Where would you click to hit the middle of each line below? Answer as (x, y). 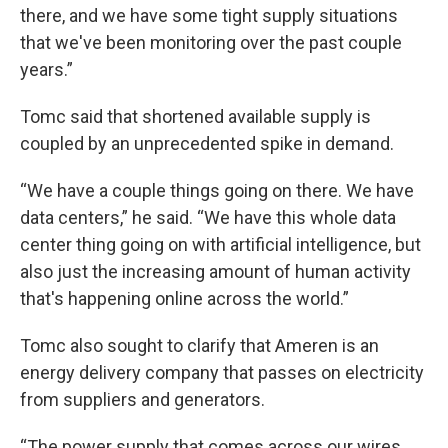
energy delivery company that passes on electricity (222, 372)
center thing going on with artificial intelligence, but (220, 244)
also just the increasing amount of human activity (215, 271)
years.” (46, 69)
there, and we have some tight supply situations (209, 15)
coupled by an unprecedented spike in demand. (207, 143)
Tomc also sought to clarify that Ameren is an (199, 345)
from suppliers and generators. (142, 399)
